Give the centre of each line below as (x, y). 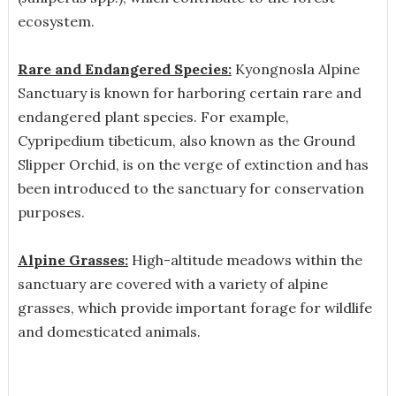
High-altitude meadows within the (245, 259)
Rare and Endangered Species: (124, 69)
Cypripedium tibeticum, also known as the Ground (186, 140)
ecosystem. (56, 21)
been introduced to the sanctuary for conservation (190, 188)
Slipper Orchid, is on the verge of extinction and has (193, 164)
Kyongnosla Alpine (295, 69)
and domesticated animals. (109, 331)
